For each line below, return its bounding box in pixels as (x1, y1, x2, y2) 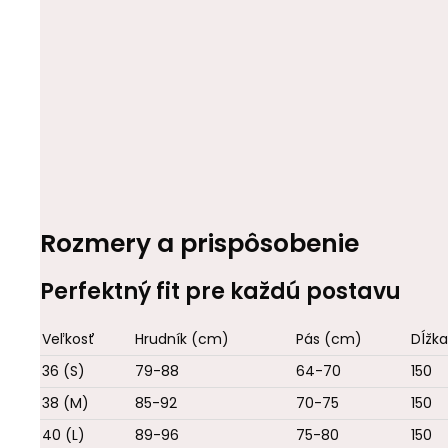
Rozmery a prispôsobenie (40, 226, 359, 262)
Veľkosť (42, 329, 95, 350)
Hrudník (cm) (135, 329, 229, 350)
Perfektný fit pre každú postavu (40, 276, 401, 308)
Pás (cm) (296, 329, 362, 350)
